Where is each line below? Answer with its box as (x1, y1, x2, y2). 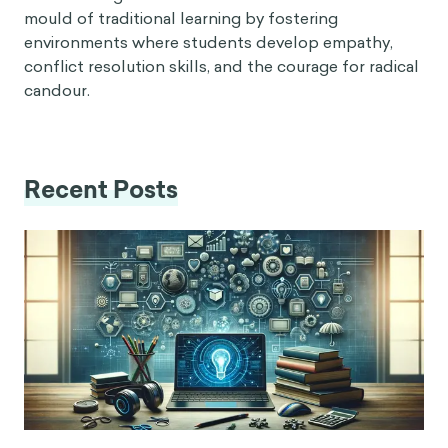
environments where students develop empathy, (24, 31, 393, 53)
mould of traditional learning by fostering (24, 7, 338, 29)
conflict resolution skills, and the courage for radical (24, 55, 419, 77)
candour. (24, 79, 90, 101)
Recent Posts (24, 172, 178, 207)
